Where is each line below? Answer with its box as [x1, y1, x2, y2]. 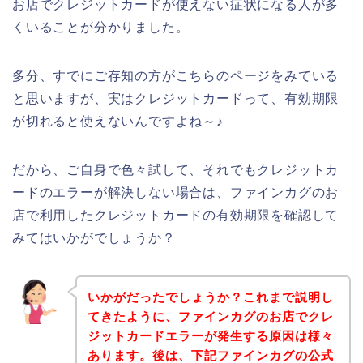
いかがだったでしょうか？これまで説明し [87, 289, 334, 304]
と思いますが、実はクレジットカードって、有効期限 [12, 92, 340, 106]
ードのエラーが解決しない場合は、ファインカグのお [12, 186, 340, 200]
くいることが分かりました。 [12, 20, 190, 35]
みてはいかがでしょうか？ [12, 231, 176, 246]
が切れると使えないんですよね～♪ [12, 114, 224, 129]
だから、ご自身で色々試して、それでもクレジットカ [12, 163, 340, 177]
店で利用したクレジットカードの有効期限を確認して [12, 208, 340, 223]
